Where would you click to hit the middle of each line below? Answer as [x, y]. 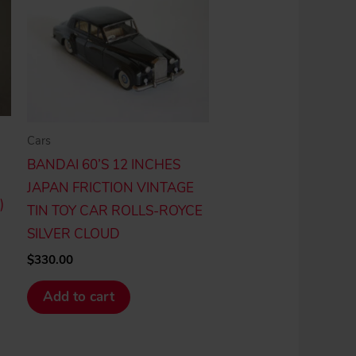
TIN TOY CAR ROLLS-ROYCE [115, 211]
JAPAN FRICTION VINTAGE [111, 188]
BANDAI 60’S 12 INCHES [104, 165]
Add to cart [79, 296]
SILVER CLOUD [74, 234]
